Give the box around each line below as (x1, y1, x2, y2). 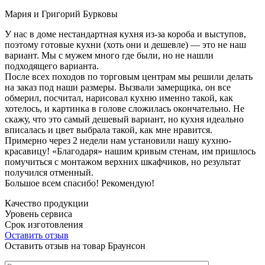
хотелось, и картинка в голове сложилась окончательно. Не (5, 103, 244, 114)
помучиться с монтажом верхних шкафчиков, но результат (5, 156, 241, 167)
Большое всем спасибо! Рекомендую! (5, 177, 154, 188)
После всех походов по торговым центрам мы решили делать (5, 71, 253, 82)
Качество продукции (5, 198, 89, 208)
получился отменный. (5, 167, 93, 177)
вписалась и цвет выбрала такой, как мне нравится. (5, 124, 212, 135)
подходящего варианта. (5, 60, 99, 71)
